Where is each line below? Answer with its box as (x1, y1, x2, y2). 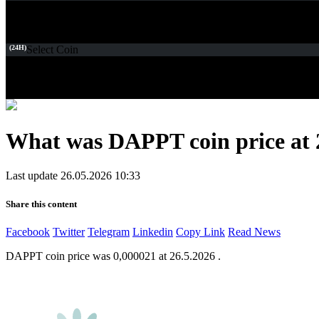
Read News (228, 225, 281, 238)
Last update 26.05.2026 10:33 (6, 169, 140, 182)
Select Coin (26, 43, 78, 56)
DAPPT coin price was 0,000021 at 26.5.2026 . (6, 249, 221, 262)
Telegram (88, 225, 130, 238)
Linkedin (132, 225, 173, 238)
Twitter (53, 225, 85, 238)
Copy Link (176, 225, 225, 238)
